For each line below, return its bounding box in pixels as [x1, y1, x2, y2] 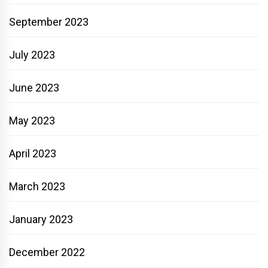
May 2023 [9, 114, 55, 127]
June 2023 [9, 81, 59, 94]
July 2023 [9, 48, 55, 61]
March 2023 [9, 179, 65, 193]
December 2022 [9, 245, 85, 258]
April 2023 [9, 147, 56, 160]
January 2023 [9, 212, 73, 226]
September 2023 [9, 15, 89, 28]
